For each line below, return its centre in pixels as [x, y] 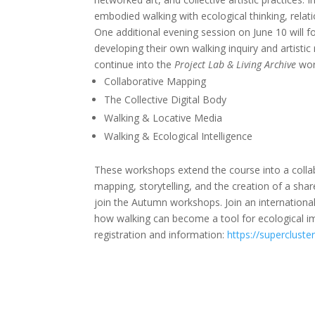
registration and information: [161, 235]
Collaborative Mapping [155, 82]
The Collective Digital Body [166, 100]
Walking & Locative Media [163, 118]
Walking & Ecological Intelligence [179, 136]
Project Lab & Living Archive [236, 65]
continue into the [135, 65]
